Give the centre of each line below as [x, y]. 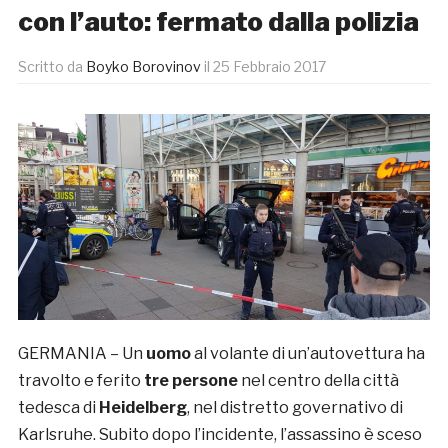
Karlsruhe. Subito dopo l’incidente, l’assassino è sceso [219, 435]
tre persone [190, 381]
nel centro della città [318, 381]
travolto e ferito [80, 381]
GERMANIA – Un [81, 354]
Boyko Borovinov [143, 67]
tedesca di [58, 408]
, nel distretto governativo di [294, 408]
